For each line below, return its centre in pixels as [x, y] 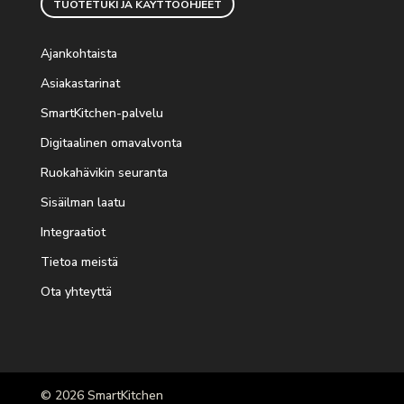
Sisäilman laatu [83, 203]
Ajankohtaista [80, 54]
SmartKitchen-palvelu [103, 114]
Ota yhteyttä [78, 292]
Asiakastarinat [80, 84]
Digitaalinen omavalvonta [111, 143]
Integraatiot [74, 233]
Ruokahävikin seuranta [106, 173]
